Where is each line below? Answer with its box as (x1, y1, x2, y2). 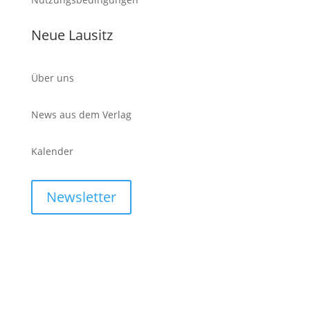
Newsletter (46, 187, 116, 206)
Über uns (30, 71, 77, 84)
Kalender (30, 144, 73, 158)
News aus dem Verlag (30, 107, 131, 121)
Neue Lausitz (30, 25, 113, 44)
